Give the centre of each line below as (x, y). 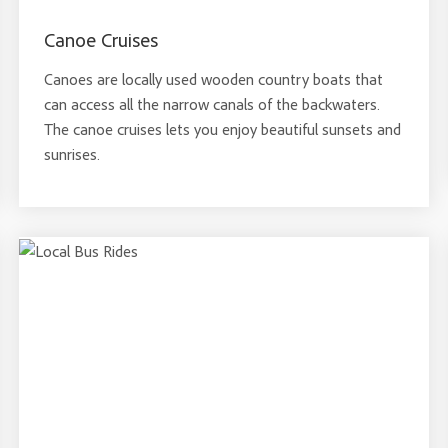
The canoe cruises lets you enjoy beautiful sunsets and (222, 129)
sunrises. (71, 154)
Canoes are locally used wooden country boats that (213, 79)
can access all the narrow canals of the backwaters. (211, 104)
